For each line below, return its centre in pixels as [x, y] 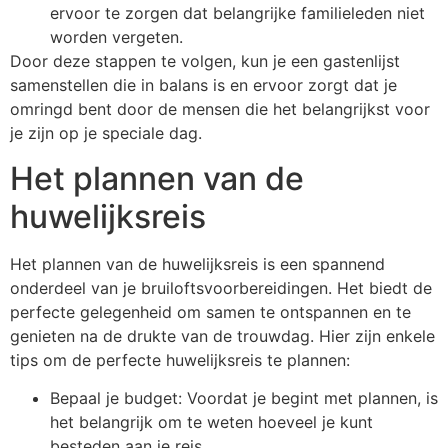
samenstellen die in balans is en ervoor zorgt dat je [203, 85]
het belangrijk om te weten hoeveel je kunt [211, 422]
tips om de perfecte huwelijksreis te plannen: [180, 359]
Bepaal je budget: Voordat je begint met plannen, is [244, 398]
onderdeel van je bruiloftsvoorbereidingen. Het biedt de [221, 287]
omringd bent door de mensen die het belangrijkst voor [220, 109]
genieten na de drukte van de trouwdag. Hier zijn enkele [222, 335]
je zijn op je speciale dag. [106, 133]
